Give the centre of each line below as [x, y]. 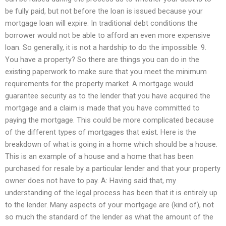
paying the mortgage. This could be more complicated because [109, 120]
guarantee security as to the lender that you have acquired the [108, 96]
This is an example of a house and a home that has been [99, 157]
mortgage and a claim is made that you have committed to [102, 108]
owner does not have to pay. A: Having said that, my [91, 181]
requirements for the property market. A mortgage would [99, 84]
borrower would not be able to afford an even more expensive [108, 36]
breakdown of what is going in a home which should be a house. [111, 145]
